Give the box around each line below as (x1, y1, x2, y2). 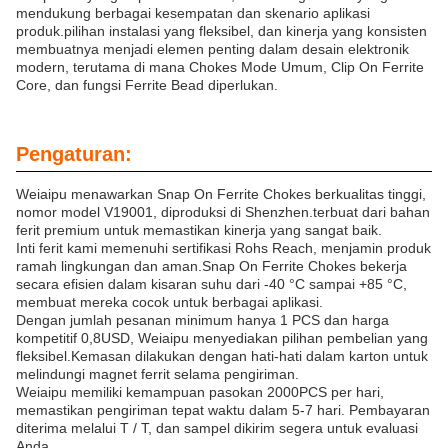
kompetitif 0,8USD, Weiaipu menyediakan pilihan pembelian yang (16, 330, 428, 346)
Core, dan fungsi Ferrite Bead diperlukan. (16, 77, 278, 93)
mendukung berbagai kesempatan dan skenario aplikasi (16, 5, 370, 21)
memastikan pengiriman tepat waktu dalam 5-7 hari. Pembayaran (16, 402, 430, 418)
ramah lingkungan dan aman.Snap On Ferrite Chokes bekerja (16, 258, 407, 274)
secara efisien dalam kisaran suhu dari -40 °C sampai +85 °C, (16, 276, 407, 292)
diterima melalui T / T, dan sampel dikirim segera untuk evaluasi (16, 420, 418, 436)
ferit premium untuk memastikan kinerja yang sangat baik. (16, 222, 382, 238)
